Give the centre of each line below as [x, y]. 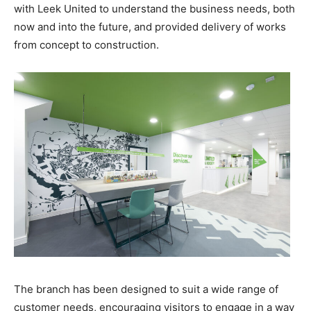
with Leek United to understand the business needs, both [154, 9]
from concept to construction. [86, 45]
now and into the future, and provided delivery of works [150, 27]
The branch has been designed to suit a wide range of [146, 289]
